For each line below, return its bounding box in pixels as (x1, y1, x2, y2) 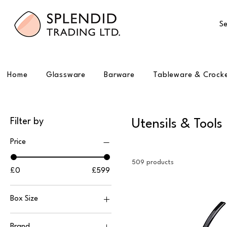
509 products (132, 159, 174, 166)
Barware (104, 71, 135, 79)
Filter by (10, 117, 44, 126)
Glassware (46, 71, 86, 79)
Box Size (10, 195, 38, 203)
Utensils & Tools (132, 117, 222, 131)
